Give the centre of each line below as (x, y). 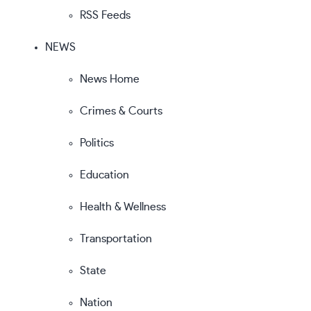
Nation (96, 302)
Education (104, 175)
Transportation (116, 238)
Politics (97, 143)
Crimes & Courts (121, 111)
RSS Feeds (105, 15)
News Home (110, 79)
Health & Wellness (123, 207)
